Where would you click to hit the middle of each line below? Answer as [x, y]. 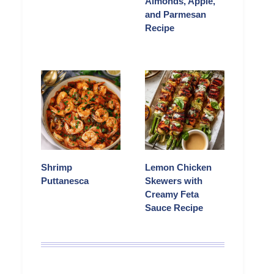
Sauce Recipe [174, 208]
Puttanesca [65, 181]
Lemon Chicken [178, 168]
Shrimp [57, 168]
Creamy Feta [172, 194]
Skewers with [174, 181]
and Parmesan [176, 15]
